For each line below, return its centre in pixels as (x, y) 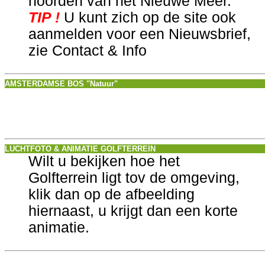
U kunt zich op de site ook (150, 17)
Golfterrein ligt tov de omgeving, (134, 178)
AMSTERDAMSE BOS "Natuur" (61, 84)
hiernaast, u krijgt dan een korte (133, 211)
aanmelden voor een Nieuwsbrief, (140, 34)
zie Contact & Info (88, 51)
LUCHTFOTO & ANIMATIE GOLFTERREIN (80, 149)
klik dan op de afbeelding (112, 194)
